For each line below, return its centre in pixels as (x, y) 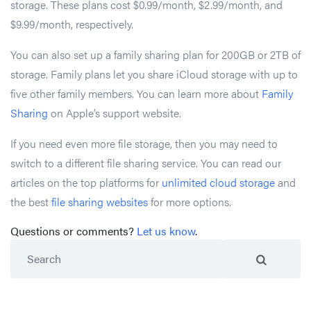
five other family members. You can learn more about (136, 93)
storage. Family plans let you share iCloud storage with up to (154, 74)
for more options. (191, 201)
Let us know (166, 230)
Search (27, 247)
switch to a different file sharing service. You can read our (146, 162)
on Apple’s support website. (115, 112)
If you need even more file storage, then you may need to (144, 143)
